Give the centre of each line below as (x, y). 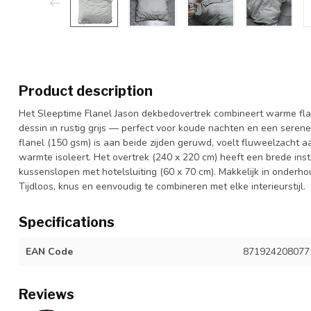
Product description (86, 91)
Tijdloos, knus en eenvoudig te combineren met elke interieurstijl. (162, 186)
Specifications (67, 222)
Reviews (47, 294)
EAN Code (49, 252)
